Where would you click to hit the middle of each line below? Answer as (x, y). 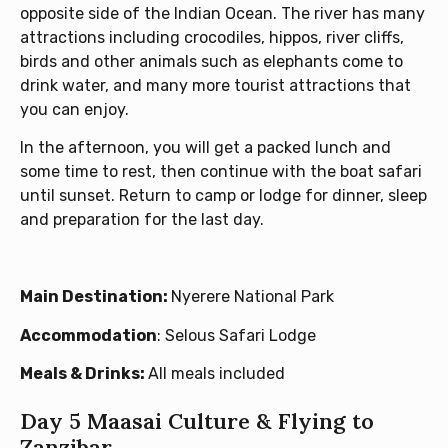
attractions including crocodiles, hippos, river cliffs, (212, 38)
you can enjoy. (74, 110)
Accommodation (88, 335)
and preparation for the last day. (142, 220)
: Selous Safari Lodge (236, 335)
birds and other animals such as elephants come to (211, 62)
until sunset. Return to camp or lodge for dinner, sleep (223, 196)
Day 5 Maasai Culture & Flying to (197, 421)
